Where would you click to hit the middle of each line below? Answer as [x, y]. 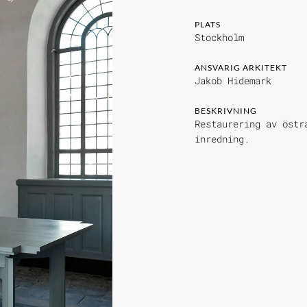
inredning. [222, 139]
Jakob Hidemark [233, 81]
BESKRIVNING [226, 111]
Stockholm [219, 37]
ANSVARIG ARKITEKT [241, 67]
